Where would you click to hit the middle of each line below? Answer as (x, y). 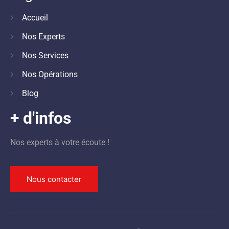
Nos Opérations (50, 74)
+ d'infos (41, 118)
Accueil (35, 17)
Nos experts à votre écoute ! (60, 142)
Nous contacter (54, 179)
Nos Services (45, 55)
